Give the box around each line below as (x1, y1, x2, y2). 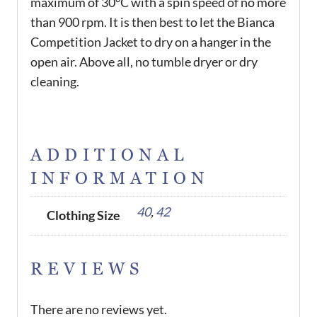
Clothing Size (47, 207, 120, 224)
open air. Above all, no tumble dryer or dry (30, 53, 258, 69)
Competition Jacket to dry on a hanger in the (30, 33, 271, 50)
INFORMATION (30, 168, 209, 190)
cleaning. (30, 73, 81, 89)
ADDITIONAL (30, 145, 189, 166)
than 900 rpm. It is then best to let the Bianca (30, 13, 275, 30)
